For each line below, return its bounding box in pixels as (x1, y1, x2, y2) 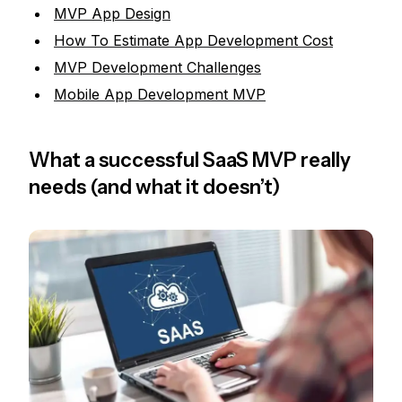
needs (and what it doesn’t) (29, 175, 280, 200)
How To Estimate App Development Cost (54, 31, 333, 50)
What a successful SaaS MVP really (29, 148, 351, 173)
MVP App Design (54, 4, 170, 23)
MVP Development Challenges (54, 58, 261, 77)
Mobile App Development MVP (54, 85, 266, 104)
